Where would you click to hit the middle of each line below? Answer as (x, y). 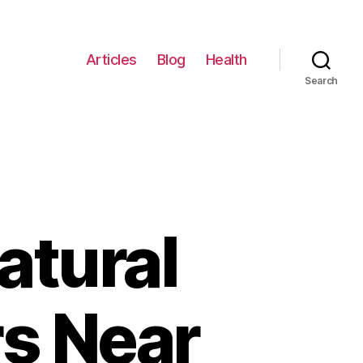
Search (321, 81)
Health (226, 59)
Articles (111, 59)
